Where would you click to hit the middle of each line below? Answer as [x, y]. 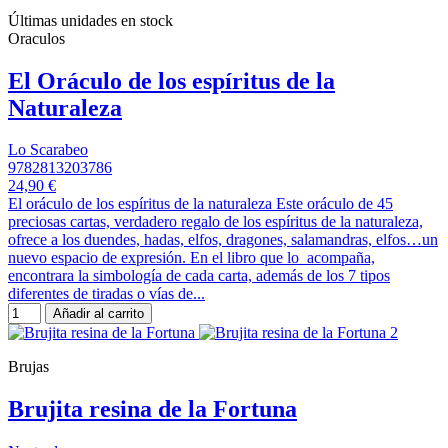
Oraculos [36, 38]
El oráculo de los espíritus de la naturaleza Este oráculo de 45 [200, 204]
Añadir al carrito [98, 314]
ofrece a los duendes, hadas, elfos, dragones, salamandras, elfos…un [223, 240]
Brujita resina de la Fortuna [152, 409]
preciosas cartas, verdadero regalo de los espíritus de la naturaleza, [215, 222]
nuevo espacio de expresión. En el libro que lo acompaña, [191, 258]
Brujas [28, 367]
